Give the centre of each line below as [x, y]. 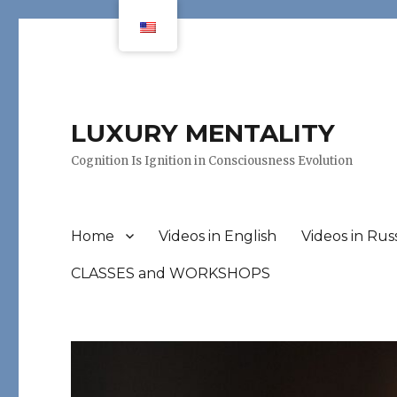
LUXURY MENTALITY [203, 133]
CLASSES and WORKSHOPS [171, 273]
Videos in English [218, 236]
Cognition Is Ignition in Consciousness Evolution [212, 161]
